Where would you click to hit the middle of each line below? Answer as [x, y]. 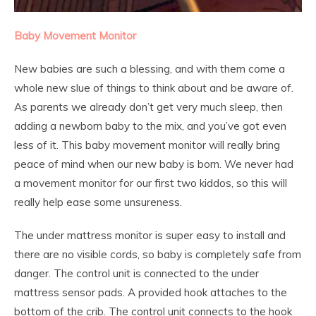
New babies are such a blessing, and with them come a [150, 68]
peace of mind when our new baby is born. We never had [154, 164]
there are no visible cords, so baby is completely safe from [158, 254]
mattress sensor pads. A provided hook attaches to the [151, 292]
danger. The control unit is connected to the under [136, 273]
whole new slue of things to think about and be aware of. [154, 87]
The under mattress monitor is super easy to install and [150, 235]
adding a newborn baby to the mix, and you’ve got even [150, 126]
